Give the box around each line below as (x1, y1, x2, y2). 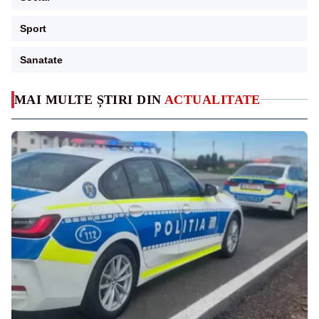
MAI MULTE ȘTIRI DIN (14, 92, 164, 107)
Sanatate (20, 53, 63, 66)
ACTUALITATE (164, 92, 261, 107)
